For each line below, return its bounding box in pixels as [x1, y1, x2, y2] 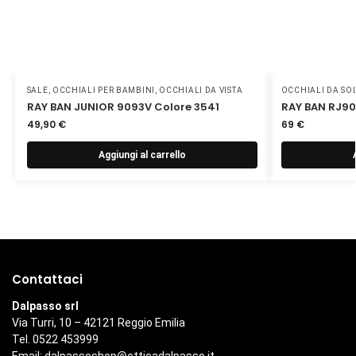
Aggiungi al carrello [98, 149, 186, 161]
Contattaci [12, 270, 83, 288]
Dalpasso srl [12, 300, 79, 313]
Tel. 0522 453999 [12, 333, 99, 346]
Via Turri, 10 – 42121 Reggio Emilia [12, 316, 185, 330]
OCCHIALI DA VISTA [159, 85, 243, 95]
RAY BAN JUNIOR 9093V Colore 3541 [26, 99, 219, 114]
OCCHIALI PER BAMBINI [52, 85, 155, 95]
